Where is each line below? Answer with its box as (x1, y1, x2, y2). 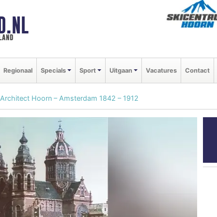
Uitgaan (109, 66, 132, 74)
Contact (185, 66, 210, 74)
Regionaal (3, 66, 32, 74)
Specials (41, 66, 66, 74)
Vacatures (145, 66, 177, 74)
